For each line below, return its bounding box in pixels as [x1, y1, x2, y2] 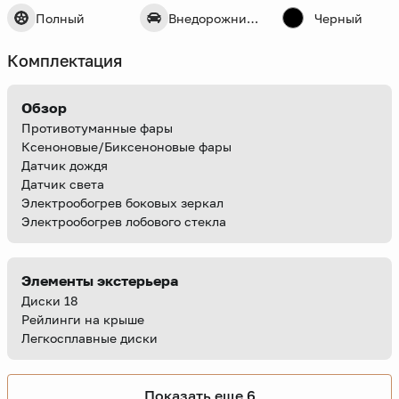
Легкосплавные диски [21, 330, 158, 346]
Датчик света [21, 176, 104, 192]
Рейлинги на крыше [21, 312, 144, 328]
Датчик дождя [21, 158, 108, 174]
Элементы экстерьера [21, 272, 178, 290]
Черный [314, 10, 363, 26]
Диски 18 [21, 293, 78, 309]
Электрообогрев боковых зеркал [21, 195, 224, 211]
